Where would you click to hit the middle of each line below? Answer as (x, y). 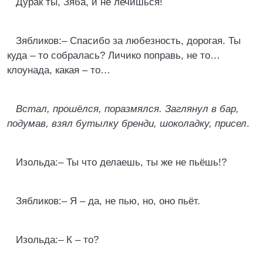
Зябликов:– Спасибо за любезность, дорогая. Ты (128, 41)
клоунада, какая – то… (59, 70)
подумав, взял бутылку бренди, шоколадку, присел (127, 124)
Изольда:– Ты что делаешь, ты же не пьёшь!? (121, 162)
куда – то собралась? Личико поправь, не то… (114, 55)
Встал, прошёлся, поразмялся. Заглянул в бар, (127, 109)
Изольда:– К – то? (57, 240)
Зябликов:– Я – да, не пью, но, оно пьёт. (108, 201)
